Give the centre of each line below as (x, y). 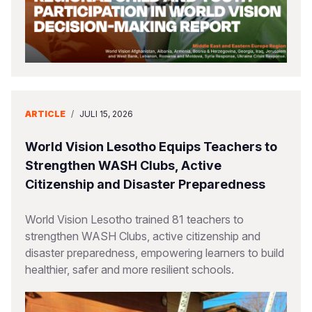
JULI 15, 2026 (106, 114)
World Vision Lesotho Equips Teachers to (151, 147)
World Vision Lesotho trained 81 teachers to (134, 219)
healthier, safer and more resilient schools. (130, 270)
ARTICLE (45, 114)
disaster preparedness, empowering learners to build (155, 253)
